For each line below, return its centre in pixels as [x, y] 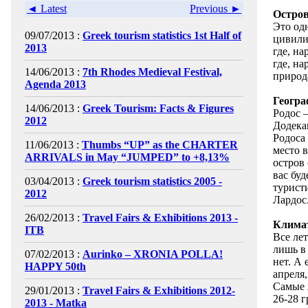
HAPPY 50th [55, 266]
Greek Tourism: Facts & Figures [158, 108]
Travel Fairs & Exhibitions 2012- [159, 290]
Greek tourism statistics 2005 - [152, 181]
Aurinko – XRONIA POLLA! [153, 254]
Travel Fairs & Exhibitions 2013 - [160, 218]
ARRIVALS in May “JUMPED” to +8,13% [127, 157]
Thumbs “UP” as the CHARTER [160, 145]
